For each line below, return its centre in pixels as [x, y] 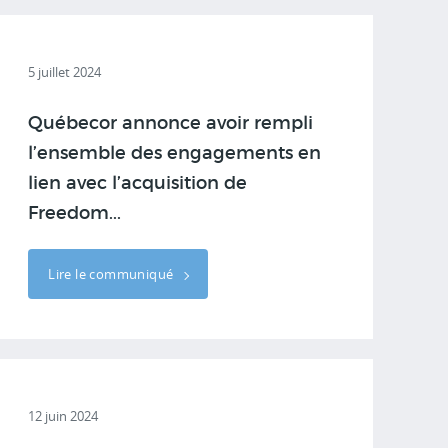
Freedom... [75, 214]
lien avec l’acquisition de [138, 184]
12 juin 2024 [63, 416]
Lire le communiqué [112, 274]
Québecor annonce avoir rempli [171, 124]
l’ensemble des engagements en [175, 154]
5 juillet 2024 [65, 72]
